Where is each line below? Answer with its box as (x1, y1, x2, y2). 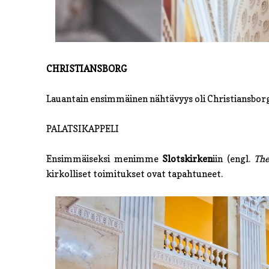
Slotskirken (162, 153, 213, 165)
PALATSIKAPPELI (46, 123, 119, 135)
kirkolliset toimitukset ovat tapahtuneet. (46, 168, 223, 180)
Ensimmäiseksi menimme (46, 153, 163, 165)
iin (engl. (213, 153, 255, 165)
